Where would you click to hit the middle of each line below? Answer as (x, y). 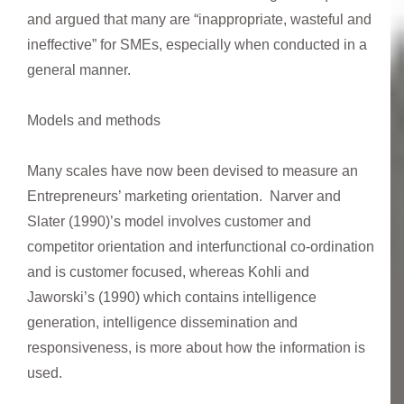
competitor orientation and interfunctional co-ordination (201, 246)
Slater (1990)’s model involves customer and (169, 221)
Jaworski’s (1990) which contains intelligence (172, 297)
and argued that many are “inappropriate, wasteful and (199, 19)
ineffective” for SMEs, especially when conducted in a (197, 44)
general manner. (79, 69)
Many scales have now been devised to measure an (193, 170)
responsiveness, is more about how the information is (196, 347)
